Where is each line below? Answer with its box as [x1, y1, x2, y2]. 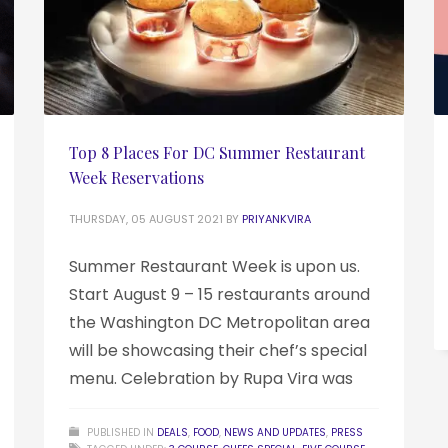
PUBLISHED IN [87, 425, 154, 441]
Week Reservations [69, 167, 204, 189]
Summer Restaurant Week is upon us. [69, 255, 360, 279]
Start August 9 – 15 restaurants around [69, 283, 370, 307]
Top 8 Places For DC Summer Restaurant [69, 142, 365, 164]
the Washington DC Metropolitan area [69, 311, 370, 335]
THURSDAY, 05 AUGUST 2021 [69, 211, 223, 228]
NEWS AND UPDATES [224, 425, 326, 441]
